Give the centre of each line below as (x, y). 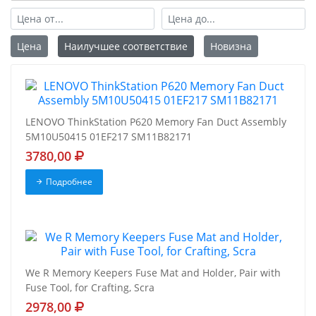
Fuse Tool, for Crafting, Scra (90, 288)
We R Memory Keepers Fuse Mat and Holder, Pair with (153, 273)
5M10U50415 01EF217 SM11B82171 (109, 137)
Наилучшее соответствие (126, 47)
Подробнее (69, 182)
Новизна (231, 47)
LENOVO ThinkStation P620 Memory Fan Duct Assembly (156, 122)
